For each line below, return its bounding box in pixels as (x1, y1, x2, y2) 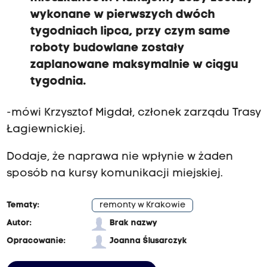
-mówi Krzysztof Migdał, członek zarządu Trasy (6, 107, 261, 119)
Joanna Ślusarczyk (109, 237, 187, 246)
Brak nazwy (109, 219, 157, 228)
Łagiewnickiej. (6, 124, 85, 136)
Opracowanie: (6, 237, 66, 246)
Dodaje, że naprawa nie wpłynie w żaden (6, 151, 233, 163)
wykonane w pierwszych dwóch (30, 9, 215, 21)
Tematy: (6, 201, 39, 210)
